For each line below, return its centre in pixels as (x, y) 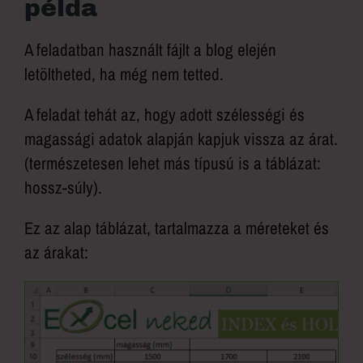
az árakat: (56, 253)
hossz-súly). (63, 188)
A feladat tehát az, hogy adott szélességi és (164, 115)
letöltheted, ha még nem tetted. (124, 75)
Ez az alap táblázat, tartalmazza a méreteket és (177, 228)
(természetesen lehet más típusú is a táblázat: (173, 164)
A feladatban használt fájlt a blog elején (150, 50)
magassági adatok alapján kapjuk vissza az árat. (181, 139)
